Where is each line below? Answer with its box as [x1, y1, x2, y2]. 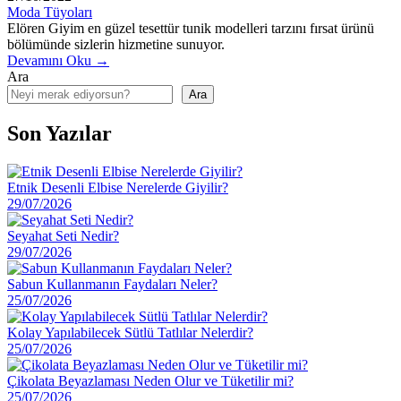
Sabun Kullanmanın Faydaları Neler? [7, 276, 218, 292]
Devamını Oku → [7, 52, 109, 68]
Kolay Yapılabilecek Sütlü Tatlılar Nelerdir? [7, 324, 253, 340]
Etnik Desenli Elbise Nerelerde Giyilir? [7, 179, 228, 195]
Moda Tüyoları [7, 4, 92, 20]
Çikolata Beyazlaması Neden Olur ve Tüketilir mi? [7, 372, 294, 388]
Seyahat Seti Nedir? [7, 227, 119, 243]
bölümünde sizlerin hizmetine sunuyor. [7, 36, 225, 52]
